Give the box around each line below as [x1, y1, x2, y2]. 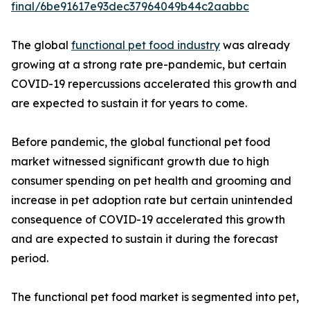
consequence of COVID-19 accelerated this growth [11, 212, 285, 227]
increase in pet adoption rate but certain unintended [11, 193, 293, 208]
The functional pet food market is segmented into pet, [11, 290, 299, 304]
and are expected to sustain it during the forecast [11, 232, 278, 246]
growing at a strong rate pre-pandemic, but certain [11, 57, 286, 72]
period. [11, 251, 48, 266]
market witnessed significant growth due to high [11, 154, 269, 169]
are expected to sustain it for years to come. [11, 96, 247, 111]
